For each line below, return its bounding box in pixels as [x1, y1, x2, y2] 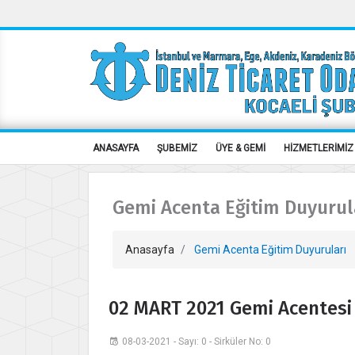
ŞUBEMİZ [157, 143, 197, 155]
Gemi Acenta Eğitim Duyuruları [192, 243, 346, 257]
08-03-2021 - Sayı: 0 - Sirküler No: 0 [122, 336, 271, 348]
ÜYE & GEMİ [216, 143, 265, 155]
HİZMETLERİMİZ [284, 143, 353, 155]
